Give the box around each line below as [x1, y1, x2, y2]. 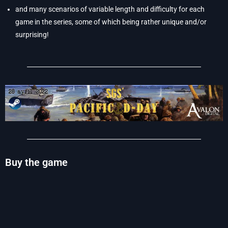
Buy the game [5, 156, 68, 169]
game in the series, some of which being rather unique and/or [15, 18, 207, 26]
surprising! [15, 31, 49, 39]
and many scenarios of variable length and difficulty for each [15, 5, 205, 13]
